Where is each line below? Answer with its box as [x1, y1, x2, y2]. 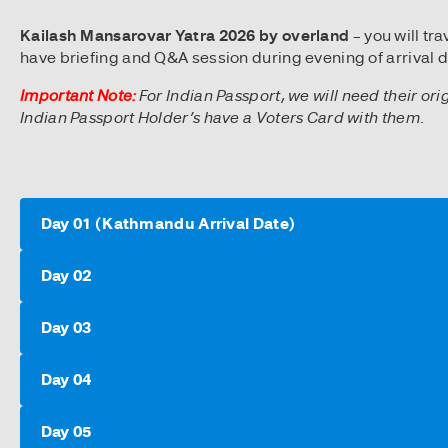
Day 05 [40, 422, 92, 443]
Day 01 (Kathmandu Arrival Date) [40, 214, 296, 235]
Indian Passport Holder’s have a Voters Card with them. [20, 107, 425, 128]
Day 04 [40, 370, 92, 391]
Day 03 [40, 318, 92, 339]
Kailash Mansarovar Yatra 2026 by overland [20, 25, 353, 46]
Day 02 [40, 266, 92, 287]
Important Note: [20, 85, 136, 106]
